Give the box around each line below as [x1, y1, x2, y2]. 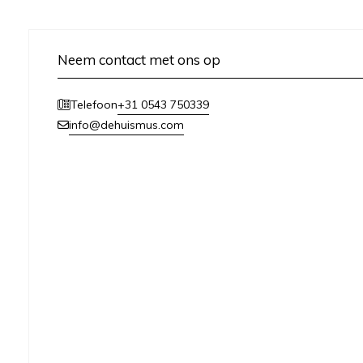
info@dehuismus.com [69, 117, 184, 132]
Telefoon [70, 97, 117, 113]
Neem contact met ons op [58, 50, 220, 68]
